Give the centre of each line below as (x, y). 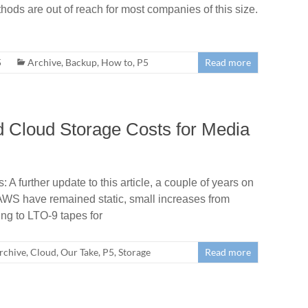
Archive (44, 62)
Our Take (79, 252)
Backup (81, 62)
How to (117, 62)
